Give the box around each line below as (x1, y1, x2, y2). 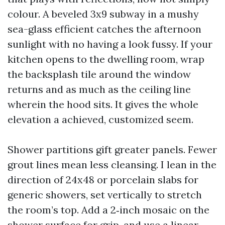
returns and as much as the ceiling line (8, 83, 191, 95)
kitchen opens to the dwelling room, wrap (8, 53, 204, 65)
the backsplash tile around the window (8, 68, 191, 80)
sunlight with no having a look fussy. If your (8, 38, 212, 50)
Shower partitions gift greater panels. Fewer (8, 143, 217, 156)
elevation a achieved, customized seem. (8, 113, 193, 126)
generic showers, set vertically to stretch (8, 188, 202, 201)
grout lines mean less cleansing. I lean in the (8, 158, 216, 171)
